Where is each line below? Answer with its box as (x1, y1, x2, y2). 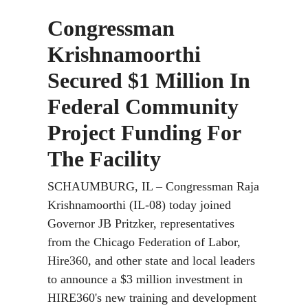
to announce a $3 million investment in (47, 272, 243, 286)
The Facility (47, 146, 161, 171)
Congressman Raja (166, 179, 259, 193)
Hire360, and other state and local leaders (47, 254, 255, 267)
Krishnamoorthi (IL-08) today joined (47, 198, 231, 212)
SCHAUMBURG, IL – (47, 179, 166, 193)
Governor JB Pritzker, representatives (47, 217, 234, 230)
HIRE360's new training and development (47, 291, 256, 305)
